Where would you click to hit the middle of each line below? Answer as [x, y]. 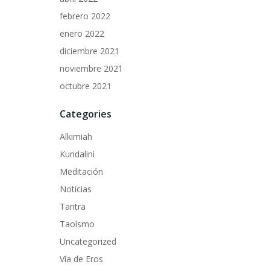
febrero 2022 [85, 16]
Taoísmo [77, 224]
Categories [86, 114]
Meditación [81, 171]
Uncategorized [88, 241]
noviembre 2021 [91, 68]
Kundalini [77, 154]
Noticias [76, 189]
